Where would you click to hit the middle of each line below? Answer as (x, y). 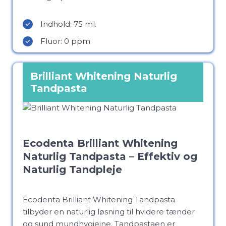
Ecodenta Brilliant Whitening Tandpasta (99, 200)
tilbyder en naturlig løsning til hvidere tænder (109, 212)
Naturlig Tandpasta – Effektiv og (110, 156)
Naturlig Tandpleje (72, 169)
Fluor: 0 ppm (65, 41)
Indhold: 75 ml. (68, 24)
